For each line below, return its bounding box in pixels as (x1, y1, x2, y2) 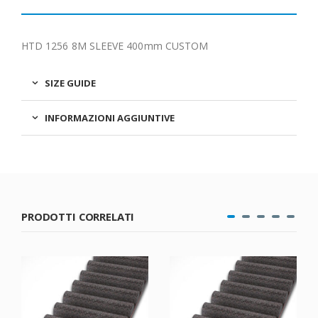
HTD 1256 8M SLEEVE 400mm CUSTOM (21, 39, 209, 53)
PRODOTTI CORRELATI (21, 209, 135, 224)
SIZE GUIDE (45, 77, 96, 90)
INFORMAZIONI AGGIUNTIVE (45, 111, 175, 125)
